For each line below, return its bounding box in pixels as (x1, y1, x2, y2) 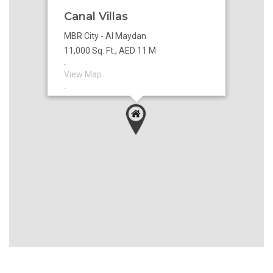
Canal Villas (64, 9, 128, 23)
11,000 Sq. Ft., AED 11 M (64, 45, 156, 55)
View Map (64, 69, 102, 79)
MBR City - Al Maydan (64, 30, 146, 41)
